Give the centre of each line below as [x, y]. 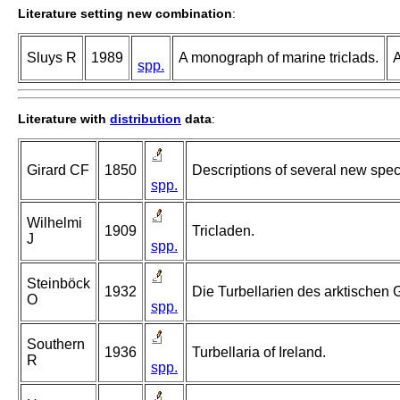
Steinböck [58, 284]
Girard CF [58, 171]
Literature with [64, 119]
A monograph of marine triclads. [279, 58]
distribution [146, 119]
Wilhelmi [54, 223]
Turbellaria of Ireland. [259, 353]
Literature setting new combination [125, 14]
